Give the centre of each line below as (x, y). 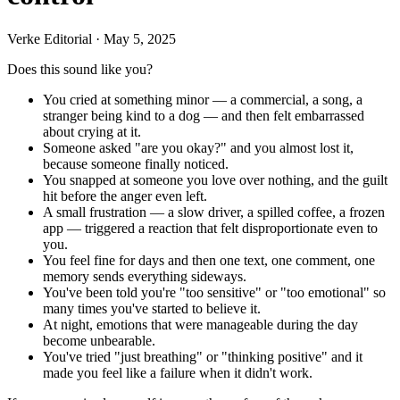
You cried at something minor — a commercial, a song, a (203, 99)
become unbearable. (99, 340)
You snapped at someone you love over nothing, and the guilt (215, 179)
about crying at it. (92, 131)
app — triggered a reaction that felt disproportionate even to (210, 228)
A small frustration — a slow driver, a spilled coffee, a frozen (214, 212)
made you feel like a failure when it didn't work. (178, 372)
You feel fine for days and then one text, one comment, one (209, 260)
